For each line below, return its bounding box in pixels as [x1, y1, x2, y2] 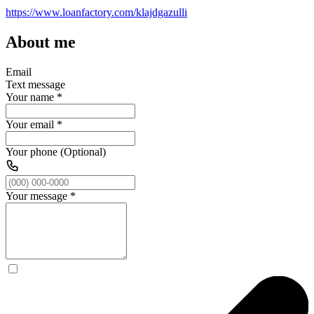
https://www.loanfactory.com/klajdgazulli [6, 6, 187, 18]
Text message [6, 78, 65, 90]
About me [6, 32, 76, 51]
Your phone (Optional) [6, 145, 106, 158]
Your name [6, 90, 54, 103]
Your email [6, 118, 54, 130]
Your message [6, 189, 67, 202]
